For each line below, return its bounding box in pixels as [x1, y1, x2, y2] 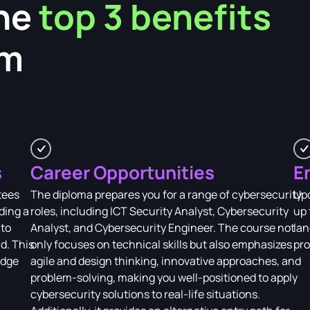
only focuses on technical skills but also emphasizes [30, 236, 292, 252]
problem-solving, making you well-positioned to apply [30, 269, 298, 285]
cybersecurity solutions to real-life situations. [30, 286, 260, 302]
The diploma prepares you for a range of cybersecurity [30, 186, 302, 202]
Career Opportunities [30, 159, 215, 185]
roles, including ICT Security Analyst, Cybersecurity [30, 203, 289, 219]
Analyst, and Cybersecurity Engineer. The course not [30, 219, 295, 235]
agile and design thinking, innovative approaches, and [30, 253, 301, 268]
